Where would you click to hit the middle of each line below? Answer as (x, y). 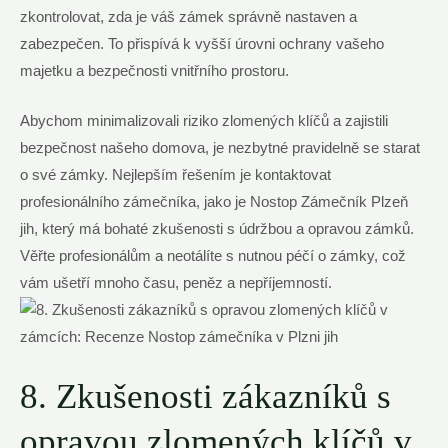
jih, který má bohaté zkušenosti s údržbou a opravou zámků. (217, 229)
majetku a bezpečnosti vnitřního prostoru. (154, 70)
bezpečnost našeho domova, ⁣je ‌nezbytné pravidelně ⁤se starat (220, 148)
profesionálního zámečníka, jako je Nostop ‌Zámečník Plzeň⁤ (214, 202)
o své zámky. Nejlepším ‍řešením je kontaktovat (175, 175)
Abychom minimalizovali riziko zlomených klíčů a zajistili (204, 121)
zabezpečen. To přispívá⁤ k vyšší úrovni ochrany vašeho (202, 43)
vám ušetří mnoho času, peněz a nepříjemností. (176, 283)
